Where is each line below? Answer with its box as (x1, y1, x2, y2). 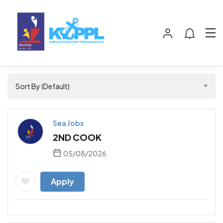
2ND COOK (53, 131, 102, 143)
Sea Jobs (53, 118, 84, 128)
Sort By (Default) (15, 82, 70, 91)
